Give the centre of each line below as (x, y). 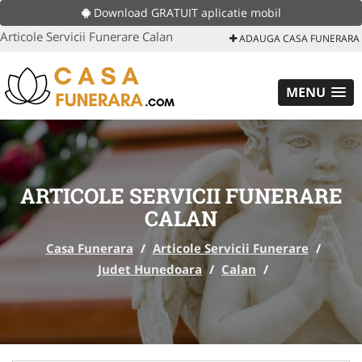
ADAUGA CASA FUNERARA (298, 38)
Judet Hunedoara (150, 269)
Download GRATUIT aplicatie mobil (185, 13)
